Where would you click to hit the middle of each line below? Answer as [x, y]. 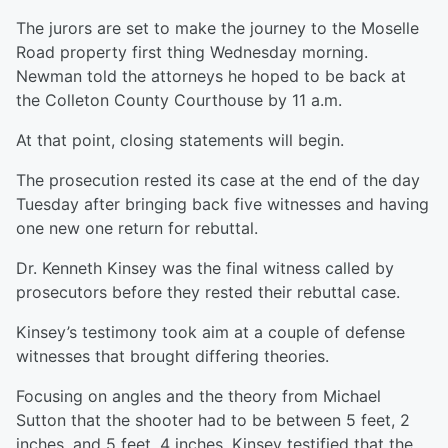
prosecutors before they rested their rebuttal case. [208, 292]
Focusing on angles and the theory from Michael [198, 396]
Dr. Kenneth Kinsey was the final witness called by [205, 268]
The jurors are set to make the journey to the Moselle [217, 28]
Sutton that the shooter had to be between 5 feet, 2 [213, 420]
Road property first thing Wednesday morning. [192, 52]
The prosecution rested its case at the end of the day [218, 180]
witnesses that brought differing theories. [172, 356]
